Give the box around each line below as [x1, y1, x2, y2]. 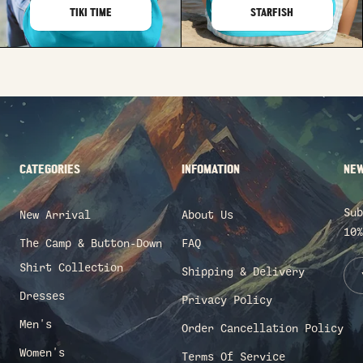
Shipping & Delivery [181, 265, 305, 278]
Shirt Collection [19, 261, 123, 274]
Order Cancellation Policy [181, 322, 344, 335]
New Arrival [19, 208, 91, 221]
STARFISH [250, 6, 293, 19]
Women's [19, 346, 65, 359]
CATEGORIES [19, 163, 80, 177]
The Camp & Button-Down [19, 237, 162, 250]
